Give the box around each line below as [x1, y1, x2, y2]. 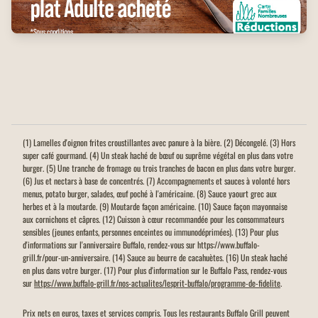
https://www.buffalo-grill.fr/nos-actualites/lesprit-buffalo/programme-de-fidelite [34, 276, 280, 289]
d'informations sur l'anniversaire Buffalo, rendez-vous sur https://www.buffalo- [23, 238, 260, 251]
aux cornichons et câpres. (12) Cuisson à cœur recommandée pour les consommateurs [23, 212, 284, 225]
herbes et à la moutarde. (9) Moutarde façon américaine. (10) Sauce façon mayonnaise [23, 199, 287, 212]
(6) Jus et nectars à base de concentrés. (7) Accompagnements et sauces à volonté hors [23, 174, 290, 187]
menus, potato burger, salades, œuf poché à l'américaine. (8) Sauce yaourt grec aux [23, 187, 277, 199]
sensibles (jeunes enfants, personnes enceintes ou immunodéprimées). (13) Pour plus [23, 225, 278, 238]
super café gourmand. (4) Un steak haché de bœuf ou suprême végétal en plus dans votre [23, 148, 293, 161]
